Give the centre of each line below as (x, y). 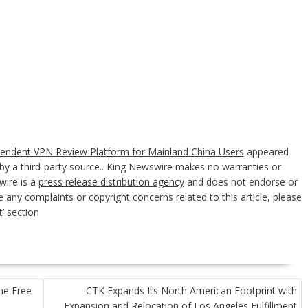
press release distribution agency (111, 182)
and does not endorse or (241, 182)
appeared (266, 152)
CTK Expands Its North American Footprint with (191, 290)
